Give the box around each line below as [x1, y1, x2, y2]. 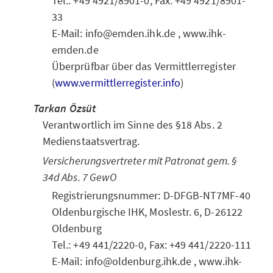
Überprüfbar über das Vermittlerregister [52, 59, 236, 73]
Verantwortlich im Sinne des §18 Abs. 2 [43, 118, 222, 132]
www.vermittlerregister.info [55, 76, 181, 90]
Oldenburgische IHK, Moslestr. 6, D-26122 [52, 205, 243, 219]
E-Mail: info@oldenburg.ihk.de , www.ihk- [52, 254, 242, 268]
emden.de [52, 43, 99, 57]
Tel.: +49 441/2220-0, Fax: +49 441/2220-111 [52, 238, 252, 252]
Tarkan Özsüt [34, 101, 96, 115]
